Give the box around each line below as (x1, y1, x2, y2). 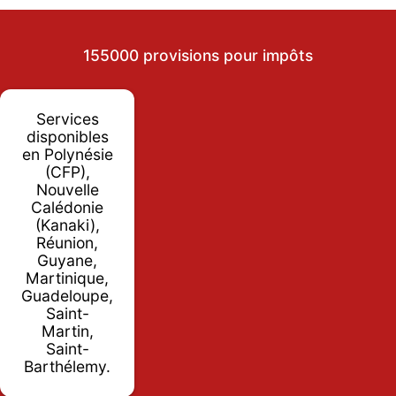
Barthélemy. (24, 356, 110, 376)
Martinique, (26, 268, 109, 287)
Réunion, (36, 232, 98, 252)
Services (35, 109, 99, 128)
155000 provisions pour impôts (82, 45, 313, 65)
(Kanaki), (34, 215, 100, 234)
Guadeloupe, (21, 286, 113, 305)
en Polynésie (21, 144, 113, 164)
